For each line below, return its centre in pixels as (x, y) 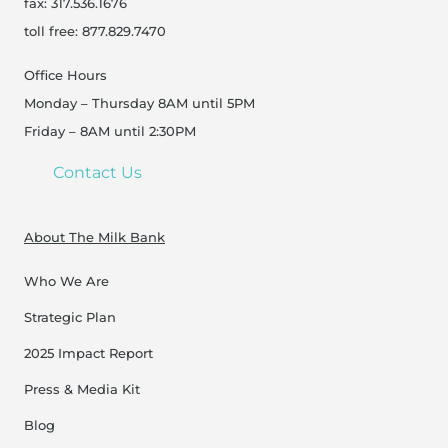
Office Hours (65, 75)
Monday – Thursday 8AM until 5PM (139, 103)
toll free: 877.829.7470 (95, 31)
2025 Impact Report (88, 353)
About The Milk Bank (94, 237)
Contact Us (97, 172)
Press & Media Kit (82, 389)
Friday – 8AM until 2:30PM (110, 131)
